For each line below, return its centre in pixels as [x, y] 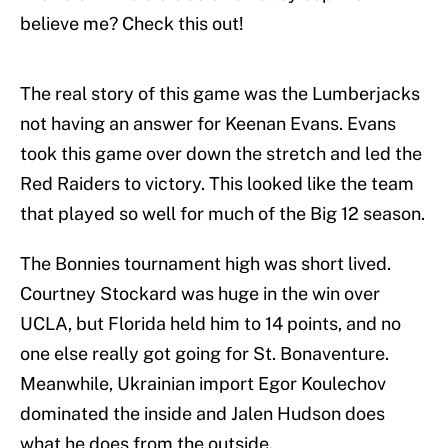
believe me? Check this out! [132, 24]
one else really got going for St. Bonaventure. [204, 354]
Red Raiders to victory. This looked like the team [217, 184]
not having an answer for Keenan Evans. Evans [208, 124]
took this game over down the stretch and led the [221, 154]
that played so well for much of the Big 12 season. [222, 214]
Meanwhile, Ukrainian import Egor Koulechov [203, 384]
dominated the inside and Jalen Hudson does [202, 414]
